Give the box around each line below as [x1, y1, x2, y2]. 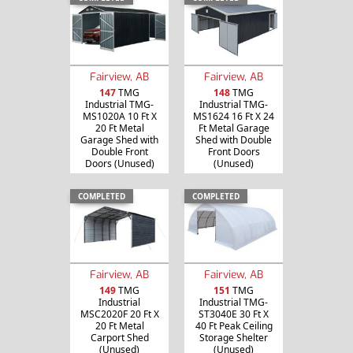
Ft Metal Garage [198, 121, 269, 135]
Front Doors [207, 144, 260, 158]
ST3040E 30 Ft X [199, 307, 269, 321]
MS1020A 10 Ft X [82, 109, 157, 123]
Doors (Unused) [84, 156, 154, 170]
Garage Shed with [80, 132, 158, 147]
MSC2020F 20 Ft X [80, 307, 159, 321]
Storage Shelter [199, 331, 268, 345]
